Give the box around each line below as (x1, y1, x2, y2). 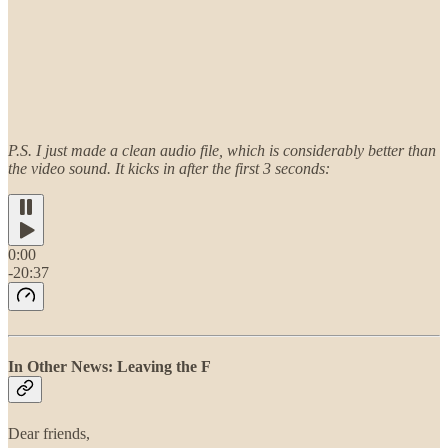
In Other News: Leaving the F (8, 358, 211, 376)
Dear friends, (8, 424, 90, 442)
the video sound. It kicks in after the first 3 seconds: (8, 160, 330, 178)
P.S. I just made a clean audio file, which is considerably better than (8, 142, 436, 160)
